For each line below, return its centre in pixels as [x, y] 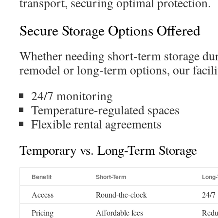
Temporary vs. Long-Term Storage [108, 150]
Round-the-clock [121, 194]
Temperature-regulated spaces [105, 109]
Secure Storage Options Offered [110, 30]
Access [43, 194]
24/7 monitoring [72, 95]
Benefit [42, 177]
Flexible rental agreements [96, 124]
